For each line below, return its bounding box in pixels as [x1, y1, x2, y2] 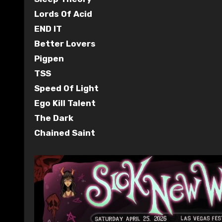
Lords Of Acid [34, 8, 92, 19]
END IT [34, 23, 62, 34]
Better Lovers [34, 38, 96, 49]
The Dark [34, 112, 73, 123]
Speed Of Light [34, 83, 99, 93]
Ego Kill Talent [34, 98, 96, 108]
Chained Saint [34, 127, 95, 138]
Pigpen [34, 53, 64, 63]
